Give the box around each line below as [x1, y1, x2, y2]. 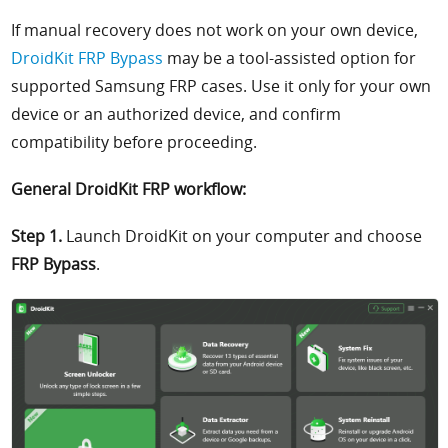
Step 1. [11, 224, 63, 247]
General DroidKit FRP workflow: [11, 178, 247, 201]
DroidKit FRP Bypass [11, 47, 164, 70]
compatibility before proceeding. [11, 131, 258, 154]
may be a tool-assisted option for [163, 47, 417, 70]
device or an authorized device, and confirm [11, 103, 342, 126]
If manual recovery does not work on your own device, [11, 19, 419, 42]
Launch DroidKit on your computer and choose [62, 224, 423, 247]
